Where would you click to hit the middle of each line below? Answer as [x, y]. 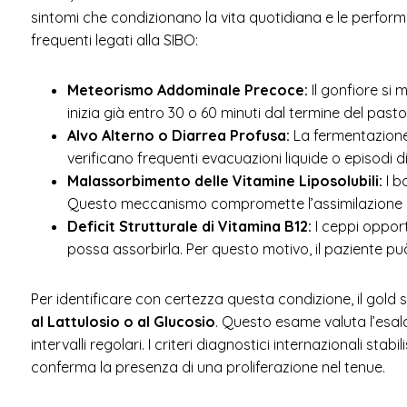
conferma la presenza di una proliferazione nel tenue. [208, 367]
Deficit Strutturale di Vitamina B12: [189, 226]
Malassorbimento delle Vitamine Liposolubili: [224, 180]
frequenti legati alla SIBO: [114, 40]
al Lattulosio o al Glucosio [123, 321]
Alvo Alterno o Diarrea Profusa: [178, 135]
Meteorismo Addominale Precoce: [187, 89]
